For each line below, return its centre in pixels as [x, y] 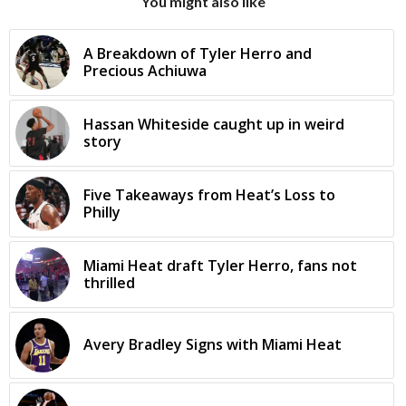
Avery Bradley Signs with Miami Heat [213, 344]
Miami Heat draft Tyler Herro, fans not [220, 265]
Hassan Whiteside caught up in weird [214, 124]
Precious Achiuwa [145, 70]
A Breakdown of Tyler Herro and [198, 53]
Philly [102, 212]
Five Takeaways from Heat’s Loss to [209, 194]
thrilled [109, 282]
